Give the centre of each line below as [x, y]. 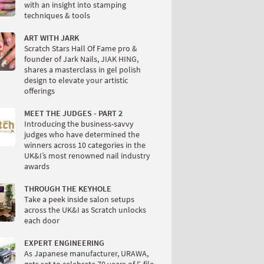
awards [37, 166]
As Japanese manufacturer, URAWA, [86, 253]
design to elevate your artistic [76, 80]
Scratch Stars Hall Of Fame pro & [81, 48]
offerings [39, 91]
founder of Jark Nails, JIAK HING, [81, 59]
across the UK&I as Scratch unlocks [85, 210]
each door [42, 220]
